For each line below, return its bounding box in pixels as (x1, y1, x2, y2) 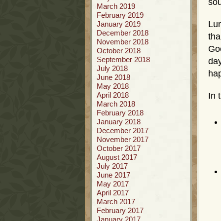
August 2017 (97, 153, 137, 161)
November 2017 (97, 135, 148, 144)
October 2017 (97, 144, 141, 152)
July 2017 (97, 162, 128, 170)
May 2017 (97, 180, 129, 188)
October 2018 (97, 46, 141, 55)
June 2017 (97, 171, 130, 179)
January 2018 (97, 117, 141, 126)
